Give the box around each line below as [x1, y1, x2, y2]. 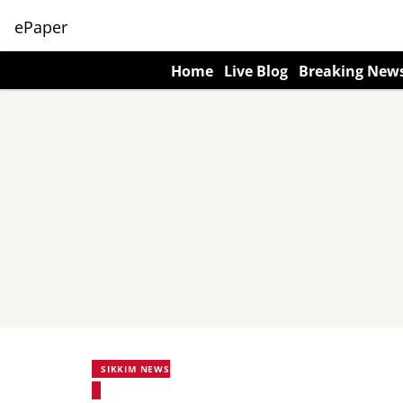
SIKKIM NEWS [101, 363, 170, 375]
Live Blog [224, 61, 288, 81]
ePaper [14, 15, 67, 38]
